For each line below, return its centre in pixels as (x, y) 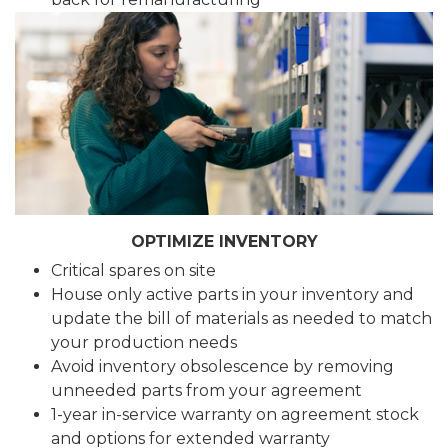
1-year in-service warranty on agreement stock (235, 415)
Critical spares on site (133, 271)
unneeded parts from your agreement (206, 391)
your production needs (144, 343)
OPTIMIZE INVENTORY (224, 242)
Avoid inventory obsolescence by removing (222, 367)
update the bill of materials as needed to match (241, 319)
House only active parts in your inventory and (232, 295)
